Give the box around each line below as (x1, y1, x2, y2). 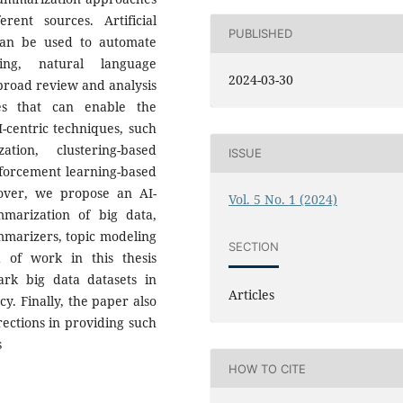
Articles (228, 286, 275, 304)
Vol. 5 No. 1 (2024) (228, 190, 338, 208)
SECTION (228, 238, 280, 254)
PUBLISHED (228, 26, 293, 41)
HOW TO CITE (228, 361, 307, 376)
